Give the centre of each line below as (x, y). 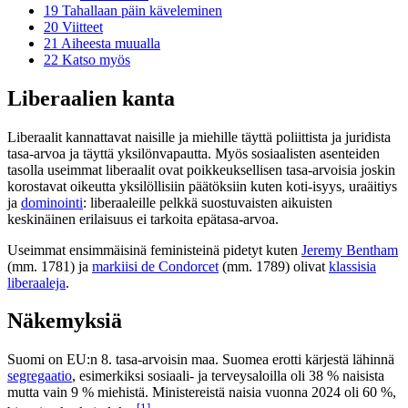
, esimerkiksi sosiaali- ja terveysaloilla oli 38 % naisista (228, 376)
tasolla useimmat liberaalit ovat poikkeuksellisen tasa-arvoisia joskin (201, 169)
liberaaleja (36, 282)
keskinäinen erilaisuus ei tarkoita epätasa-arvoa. (143, 219)
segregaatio (40, 376)
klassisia (352, 266)
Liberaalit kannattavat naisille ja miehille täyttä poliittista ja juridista (199, 137)
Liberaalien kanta (91, 98)
